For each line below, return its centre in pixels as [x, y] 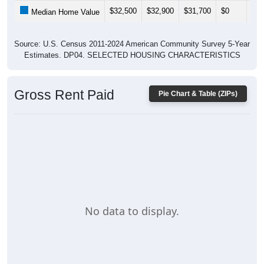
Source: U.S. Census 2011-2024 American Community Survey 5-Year [132, 44]
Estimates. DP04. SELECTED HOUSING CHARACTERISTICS [132, 55]
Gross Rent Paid [64, 95]
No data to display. [132, 211]
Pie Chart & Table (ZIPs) [198, 94]
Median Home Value [64, 12]
